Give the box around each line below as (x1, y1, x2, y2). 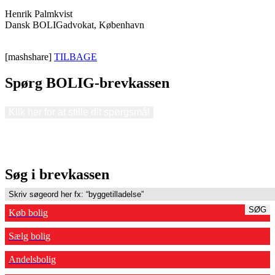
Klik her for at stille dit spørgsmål (9, 106, 150, 117)
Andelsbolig (9, 254, 56, 265)
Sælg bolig (9, 230, 50, 241)
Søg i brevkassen (5, 166, 109, 182)
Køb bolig (9, 207, 48, 218)
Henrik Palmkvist (5, 8, 72, 19)
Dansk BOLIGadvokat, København (5, 19, 144, 30)
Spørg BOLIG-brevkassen (5, 74, 169, 91)
